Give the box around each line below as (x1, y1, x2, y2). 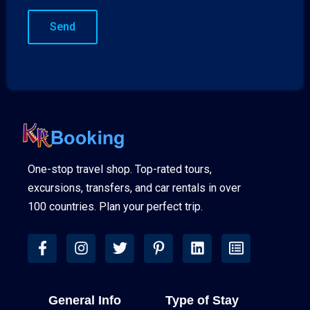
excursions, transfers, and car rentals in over (28, 181, 241, 194)
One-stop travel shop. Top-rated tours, (28, 162, 212, 176)
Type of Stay (165, 293, 239, 307)
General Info (48, 293, 121, 307)
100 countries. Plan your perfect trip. (28, 199, 203, 213)
